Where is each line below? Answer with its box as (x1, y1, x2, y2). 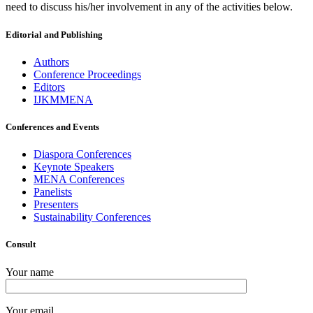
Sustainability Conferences (34, 211, 151, 224)
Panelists (34, 186, 72, 198)
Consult (6, 239, 36, 250)
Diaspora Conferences (34, 148, 131, 161)
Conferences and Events (6, 121, 99, 132)
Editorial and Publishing (6, 29, 103, 40)
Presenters (34, 198, 78, 211)
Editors (34, 80, 65, 93)
